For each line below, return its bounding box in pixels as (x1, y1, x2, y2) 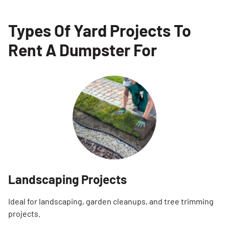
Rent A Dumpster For (8, 40, 157, 59)
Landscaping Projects (8, 172, 127, 187)
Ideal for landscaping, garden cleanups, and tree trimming (8, 196, 214, 206)
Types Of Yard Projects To (8, 20, 191, 40)
